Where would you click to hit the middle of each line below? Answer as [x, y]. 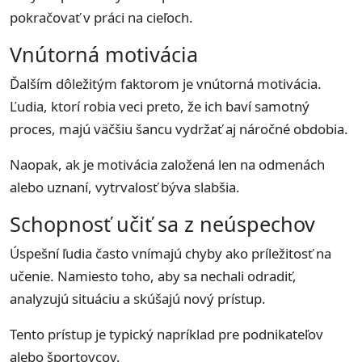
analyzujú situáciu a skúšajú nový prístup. [138, 299]
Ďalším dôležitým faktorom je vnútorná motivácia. [166, 84]
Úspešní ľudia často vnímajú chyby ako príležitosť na [170, 253]
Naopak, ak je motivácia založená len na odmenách [167, 164]
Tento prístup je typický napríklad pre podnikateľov [166, 334]
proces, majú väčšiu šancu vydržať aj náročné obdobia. [179, 129]
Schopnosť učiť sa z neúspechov [162, 224]
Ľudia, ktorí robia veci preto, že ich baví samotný [160, 106]
